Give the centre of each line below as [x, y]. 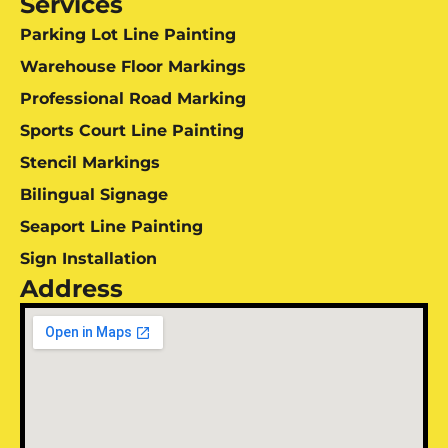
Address [71, 289]
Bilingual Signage [94, 195]
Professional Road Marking [133, 99]
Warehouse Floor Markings [133, 67]
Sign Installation [88, 259]
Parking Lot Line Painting [128, 35]
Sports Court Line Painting [132, 131]
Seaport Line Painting [111, 227]
